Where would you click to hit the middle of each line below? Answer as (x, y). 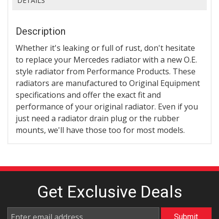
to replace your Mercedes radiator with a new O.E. (106, 59)
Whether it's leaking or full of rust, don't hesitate (105, 48)
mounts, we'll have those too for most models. (100, 130)
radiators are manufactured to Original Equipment (108, 83)
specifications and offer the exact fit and (88, 95)
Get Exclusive (88, 191)
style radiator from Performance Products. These (106, 71)
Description (41, 31)
